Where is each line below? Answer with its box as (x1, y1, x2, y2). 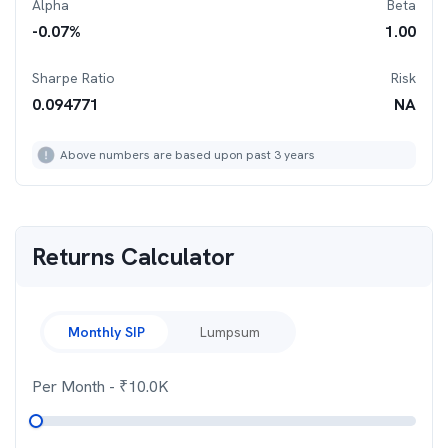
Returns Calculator (32, 241, 235, 272)
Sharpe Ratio (32, 69, 115, 87)
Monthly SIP (67, 323, 145, 341)
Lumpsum (200, 323, 260, 341)
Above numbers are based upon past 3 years (60, 147, 315, 163)
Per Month (32, 376, 109, 397)
